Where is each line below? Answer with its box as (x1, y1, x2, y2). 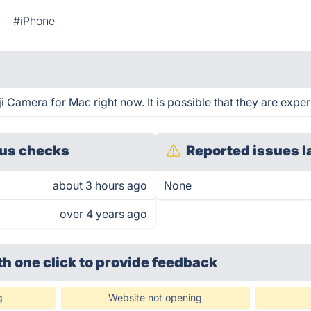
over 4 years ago (60, 207, 147, 221)
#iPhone (13, 14, 56, 28)
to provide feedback (79, 254, 218, 271)
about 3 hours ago (53, 178, 147, 192)
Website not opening (108, 292, 203, 303)
